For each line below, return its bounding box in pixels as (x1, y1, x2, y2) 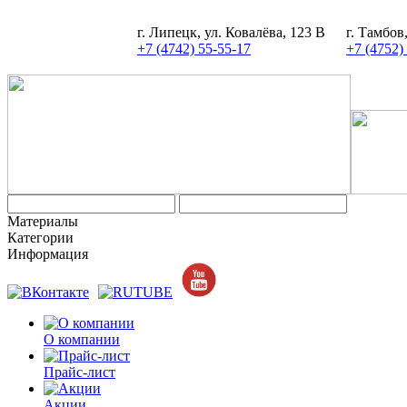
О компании (44, 332, 120, 347)
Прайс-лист (44, 364, 115, 380)
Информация (7, 246, 88, 262)
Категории (7, 230, 74, 245)
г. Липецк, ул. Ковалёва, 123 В (137, 25, 325, 40)
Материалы (7, 213, 78, 229)
